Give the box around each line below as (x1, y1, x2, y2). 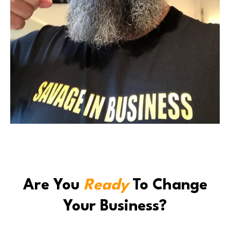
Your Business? (63, 199, 167, 215)
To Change (128, 178, 207, 194)
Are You (23, 178, 84, 194)
